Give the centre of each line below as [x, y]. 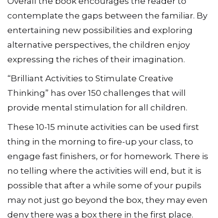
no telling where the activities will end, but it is [104, 171]
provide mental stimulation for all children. [97, 108]
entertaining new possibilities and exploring [100, 30]
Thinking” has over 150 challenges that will [97, 93]
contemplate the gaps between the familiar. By [107, 15]
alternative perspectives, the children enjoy [99, 45]
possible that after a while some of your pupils [104, 185]
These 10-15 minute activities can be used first [103, 127]
